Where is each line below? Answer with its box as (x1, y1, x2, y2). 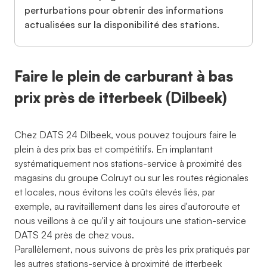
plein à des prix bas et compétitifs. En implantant (14, 143, 213, 155)
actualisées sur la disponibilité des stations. (24, 18, 219, 30)
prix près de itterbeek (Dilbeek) (14, 89, 227, 107)
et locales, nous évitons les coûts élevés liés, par (14, 186, 215, 198)
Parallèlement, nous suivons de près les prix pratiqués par (14, 243, 250, 255)
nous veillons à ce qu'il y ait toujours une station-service (14, 215, 246, 226)
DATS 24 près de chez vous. (14, 229, 134, 241)
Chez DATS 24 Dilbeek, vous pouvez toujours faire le (14, 129, 237, 141)
